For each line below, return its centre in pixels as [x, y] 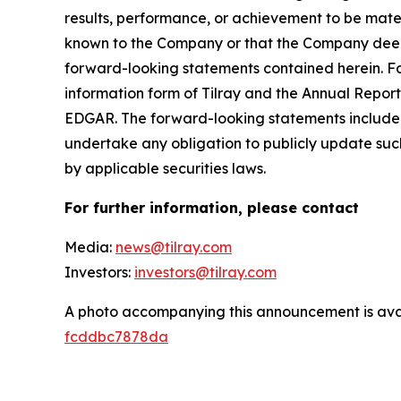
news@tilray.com [174, 247]
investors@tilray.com [205, 272]
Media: [90, 247]
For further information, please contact [212, 207]
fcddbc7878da [116, 336]
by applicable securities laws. [165, 168]
